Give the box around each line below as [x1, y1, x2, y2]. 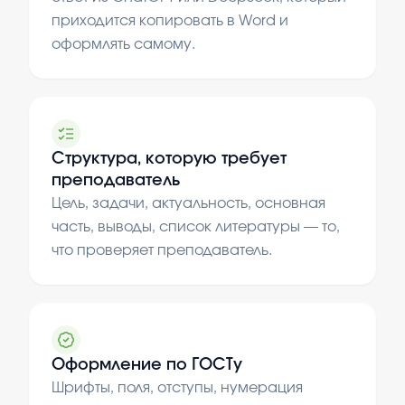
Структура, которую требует [52, 151, 287, 167]
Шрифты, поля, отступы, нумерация [52, 381, 303, 395]
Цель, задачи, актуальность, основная [52, 196, 325, 211]
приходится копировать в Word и [52, 14, 288, 28]
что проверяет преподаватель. [52, 243, 272, 258]
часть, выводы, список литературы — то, [52, 220, 340, 234]
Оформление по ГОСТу [52, 357, 242, 373]
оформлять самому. [52, 37, 195, 52]
